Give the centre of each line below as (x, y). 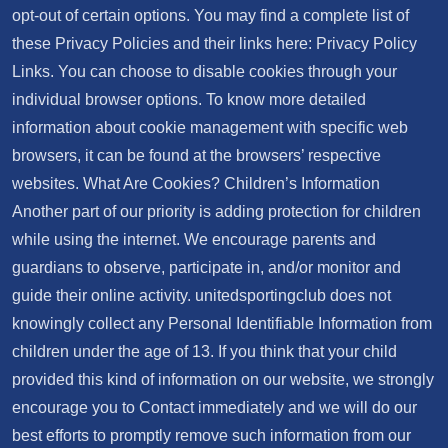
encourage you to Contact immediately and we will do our (214, 407)
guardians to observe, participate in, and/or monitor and (206, 267)
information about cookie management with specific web (210, 127)
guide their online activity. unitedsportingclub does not (201, 295)
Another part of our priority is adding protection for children (216, 211)
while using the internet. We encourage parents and (194, 239)
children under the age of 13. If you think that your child (204, 351)
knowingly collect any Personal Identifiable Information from (222, 323)
